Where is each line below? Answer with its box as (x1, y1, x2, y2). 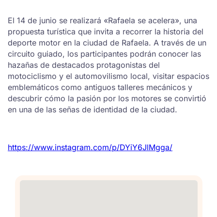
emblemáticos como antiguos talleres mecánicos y (8, 82, 192, 93)
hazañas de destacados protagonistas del (8, 60, 160, 70)
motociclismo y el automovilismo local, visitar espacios (8, 71, 209, 81)
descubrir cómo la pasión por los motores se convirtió (8, 93, 206, 104)
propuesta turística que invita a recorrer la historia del (8, 27, 203, 37)
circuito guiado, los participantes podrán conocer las (8, 49, 201, 59)
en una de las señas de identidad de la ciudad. (8, 105, 177, 115)
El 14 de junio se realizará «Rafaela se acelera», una (8, 15, 197, 26)
